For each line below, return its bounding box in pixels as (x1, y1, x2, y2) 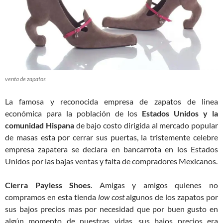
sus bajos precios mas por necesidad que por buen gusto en (5, 204, 218, 214)
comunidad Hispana (5, 120, 74, 130)
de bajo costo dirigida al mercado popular (74, 120, 218, 130)
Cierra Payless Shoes (5, 180, 91, 190)
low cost (98, 192, 124, 202)
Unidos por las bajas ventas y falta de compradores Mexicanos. (5, 156, 218, 166)
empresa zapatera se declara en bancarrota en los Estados (5, 144, 218, 154)
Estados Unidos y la (142, 109, 219, 118)
